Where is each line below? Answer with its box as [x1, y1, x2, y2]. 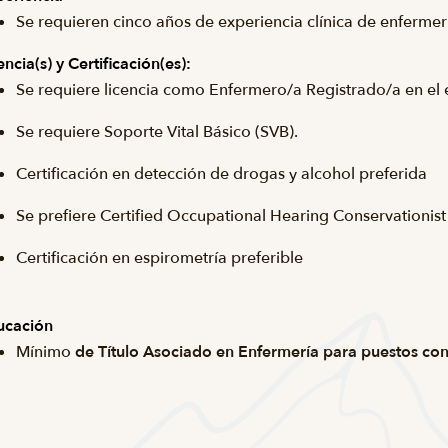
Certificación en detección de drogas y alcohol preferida [16, 163, 427, 185]
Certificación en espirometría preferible [16, 247, 303, 269]
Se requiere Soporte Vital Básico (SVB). [16, 121, 298, 143]
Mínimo [16, 341, 75, 363]
